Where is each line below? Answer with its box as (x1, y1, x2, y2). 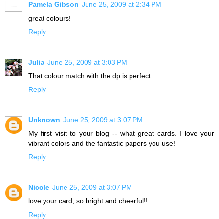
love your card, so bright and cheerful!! (28, 197, 148, 205)
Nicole (28, 183, 49, 191)
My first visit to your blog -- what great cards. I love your (28, 129, 214, 137)
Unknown (28, 115, 60, 124)
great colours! (28, 14, 71, 22)
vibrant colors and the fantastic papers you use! (28, 139, 175, 147)
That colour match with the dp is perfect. (28, 71, 153, 80)
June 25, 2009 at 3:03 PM (47, 58, 127, 66)
